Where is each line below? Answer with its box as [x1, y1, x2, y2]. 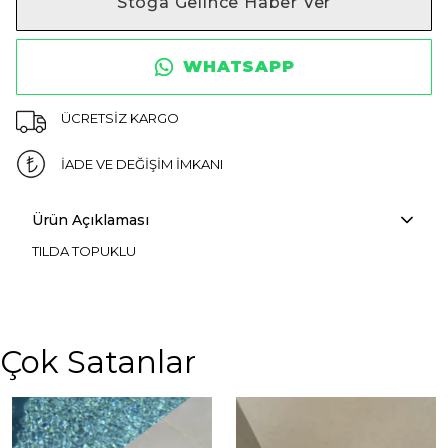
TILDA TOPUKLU [32, 243, 136, 259]
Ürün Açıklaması [32, 211, 149, 229]
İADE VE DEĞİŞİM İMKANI [60, 155, 223, 172]
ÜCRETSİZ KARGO [60, 109, 179, 126]
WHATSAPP [183, 57, 295, 76]
